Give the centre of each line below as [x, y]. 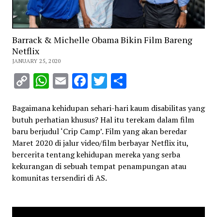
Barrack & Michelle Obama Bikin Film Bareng [102, 39]
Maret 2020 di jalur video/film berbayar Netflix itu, [100, 143]
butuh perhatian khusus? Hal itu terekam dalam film [103, 119]
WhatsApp [85, 81]
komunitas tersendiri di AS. [59, 178]
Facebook [119, 81]
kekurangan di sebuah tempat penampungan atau [99, 166]
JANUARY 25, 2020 [36, 61]
